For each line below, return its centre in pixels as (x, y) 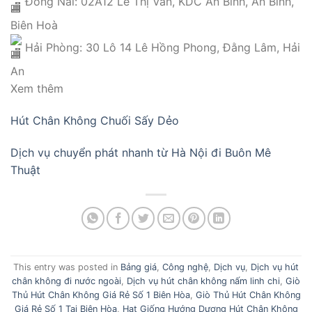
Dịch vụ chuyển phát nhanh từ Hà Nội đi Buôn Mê (141, 153)
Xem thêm (37, 89)
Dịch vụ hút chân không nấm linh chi (203, 281)
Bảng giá (139, 267)
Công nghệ (185, 267)
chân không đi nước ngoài (67, 281)
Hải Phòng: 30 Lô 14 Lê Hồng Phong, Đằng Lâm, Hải (161, 48)
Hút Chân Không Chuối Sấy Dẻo (96, 121)
